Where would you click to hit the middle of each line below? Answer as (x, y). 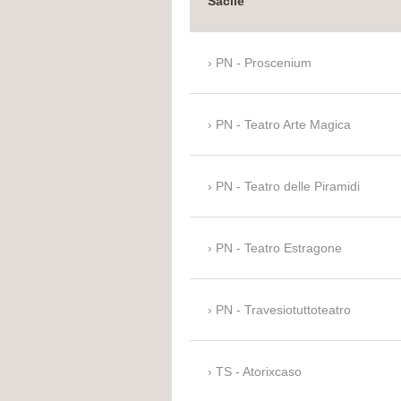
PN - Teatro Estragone (279, 248)
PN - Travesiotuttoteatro (283, 310)
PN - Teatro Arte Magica (283, 125)
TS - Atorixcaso (259, 372)
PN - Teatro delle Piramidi (288, 187)
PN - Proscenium (264, 63)
